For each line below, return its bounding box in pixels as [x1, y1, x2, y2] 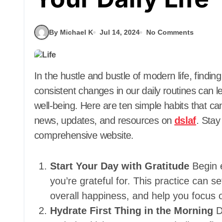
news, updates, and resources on [34, 115, 174, 126]
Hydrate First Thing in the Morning [50, 205, 213, 216]
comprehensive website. [34, 130, 134, 141]
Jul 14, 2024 [100, 28, 140, 36]
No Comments [146, 28, 194, 36]
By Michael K [49, 28, 93, 36]
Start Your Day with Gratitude [50, 161, 189, 171]
